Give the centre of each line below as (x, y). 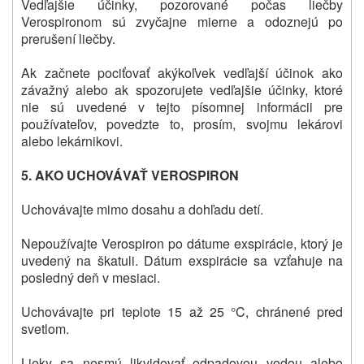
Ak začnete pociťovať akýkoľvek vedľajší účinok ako (182, 73)
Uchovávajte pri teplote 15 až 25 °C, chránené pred (182, 312)
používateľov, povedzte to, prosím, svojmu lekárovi (182, 124)
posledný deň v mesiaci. (91, 278)
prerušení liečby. (68, 39)
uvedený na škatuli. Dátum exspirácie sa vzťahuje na (182, 261)
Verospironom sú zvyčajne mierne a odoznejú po (182, 22)
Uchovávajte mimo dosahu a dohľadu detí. (142, 210)
